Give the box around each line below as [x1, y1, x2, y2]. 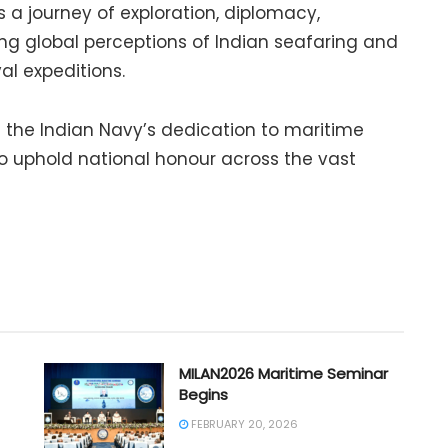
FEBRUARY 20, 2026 [188, 415, 298, 432]
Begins [179, 383, 228, 405]
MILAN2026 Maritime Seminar [179, 362, 388, 384]
